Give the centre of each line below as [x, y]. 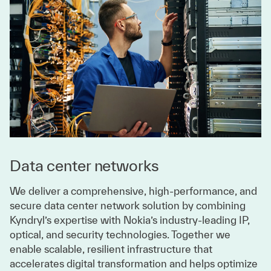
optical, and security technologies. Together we [120, 235]
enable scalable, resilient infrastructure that [111, 249]
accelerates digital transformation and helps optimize [134, 264]
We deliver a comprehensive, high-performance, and [133, 191]
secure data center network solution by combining [128, 206]
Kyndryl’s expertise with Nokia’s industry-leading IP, [130, 220]
